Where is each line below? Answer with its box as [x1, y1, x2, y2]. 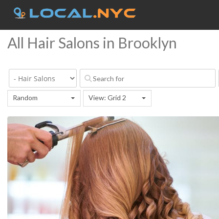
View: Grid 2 [88, 93, 126, 102]
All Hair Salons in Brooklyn [7, 34, 177, 51]
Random [13, 93, 38, 102]
